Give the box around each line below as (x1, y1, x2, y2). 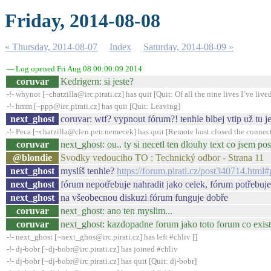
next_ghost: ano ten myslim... (60, 206, 172, 216)
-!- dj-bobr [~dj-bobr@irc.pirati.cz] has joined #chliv (7, 244, 178, 253)
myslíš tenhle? (60, 166, 117, 176)
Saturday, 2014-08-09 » (143, 42, 233, 52)
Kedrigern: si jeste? (60, 76, 134, 87)
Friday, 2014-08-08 (5, 10, 160, 31)
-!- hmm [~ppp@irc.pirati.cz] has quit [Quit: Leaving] (7, 102, 180, 111)
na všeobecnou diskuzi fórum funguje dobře (60, 192, 228, 203)
